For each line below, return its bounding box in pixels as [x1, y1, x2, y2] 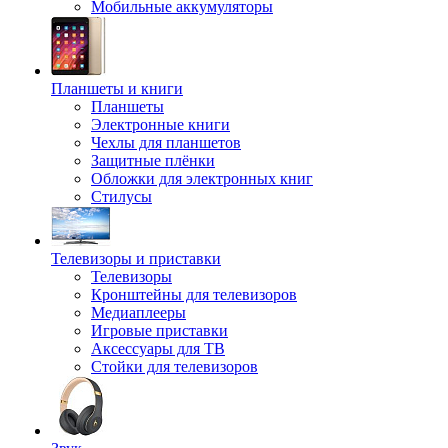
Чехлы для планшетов [91, 134, 241, 151]
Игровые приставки [91, 322, 228, 339]
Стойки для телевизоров [91, 358, 258, 375]
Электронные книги [91, 116, 230, 133]
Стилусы [91, 188, 152, 205]
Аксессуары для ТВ [91, 340, 225, 357]
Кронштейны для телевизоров [91, 286, 297, 303]
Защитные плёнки [91, 152, 215, 169]
